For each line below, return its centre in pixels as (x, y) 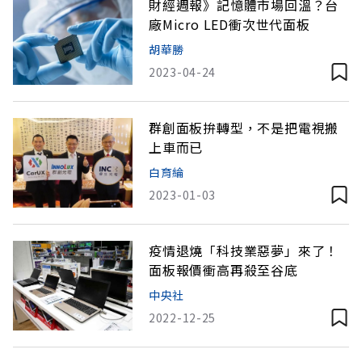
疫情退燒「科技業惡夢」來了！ (244, 250)
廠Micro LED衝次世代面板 (229, 24)
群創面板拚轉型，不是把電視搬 (244, 128)
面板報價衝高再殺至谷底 (223, 270)
